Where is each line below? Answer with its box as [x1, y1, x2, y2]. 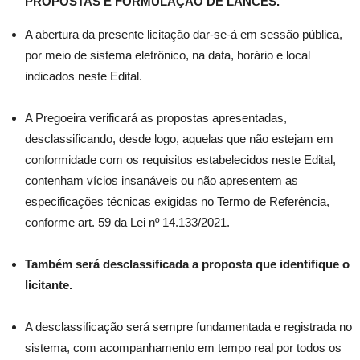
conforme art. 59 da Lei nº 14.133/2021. [25, 215, 230, 229]
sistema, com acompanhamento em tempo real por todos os [25, 341, 342, 354]
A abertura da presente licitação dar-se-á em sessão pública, [25, 27, 342, 41]
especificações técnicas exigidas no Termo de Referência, [25, 194, 329, 208]
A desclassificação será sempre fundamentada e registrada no [25, 320, 352, 333]
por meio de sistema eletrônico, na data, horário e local [25, 48, 310, 62]
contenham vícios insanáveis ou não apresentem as [25, 174, 298, 187]
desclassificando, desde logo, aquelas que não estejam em [25, 132, 333, 145]
